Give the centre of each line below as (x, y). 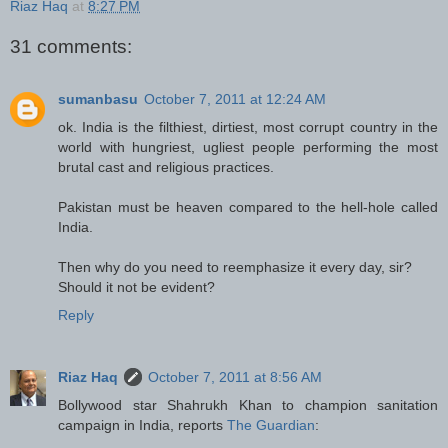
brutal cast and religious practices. (166, 166)
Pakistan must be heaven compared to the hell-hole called (248, 206)
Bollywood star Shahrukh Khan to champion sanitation (248, 404)
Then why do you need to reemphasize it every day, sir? (235, 266)
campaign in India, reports (142, 424)
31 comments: (71, 47)
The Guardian (271, 424)
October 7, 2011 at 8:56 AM (235, 376)
